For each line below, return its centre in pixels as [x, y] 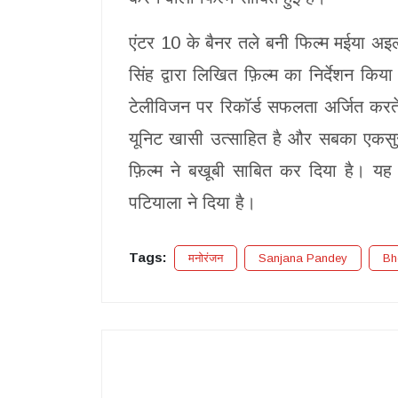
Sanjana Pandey [303, 258]
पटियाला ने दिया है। [192, 202]
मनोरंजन [206, 258]
